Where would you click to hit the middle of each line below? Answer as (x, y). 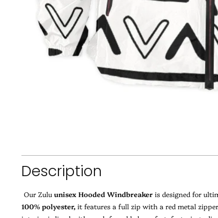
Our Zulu (39, 194)
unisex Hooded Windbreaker (104, 194)
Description (62, 171)
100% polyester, (49, 206)
